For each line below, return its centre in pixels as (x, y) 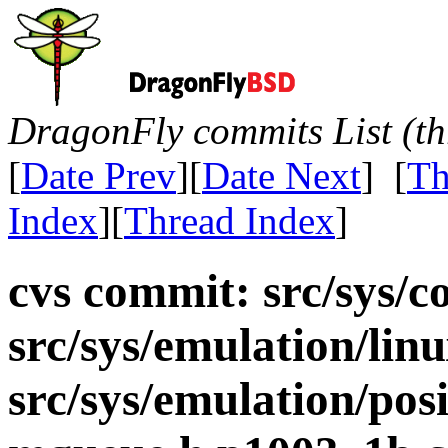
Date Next (281, 175)
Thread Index (229, 220)
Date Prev (98, 175)
